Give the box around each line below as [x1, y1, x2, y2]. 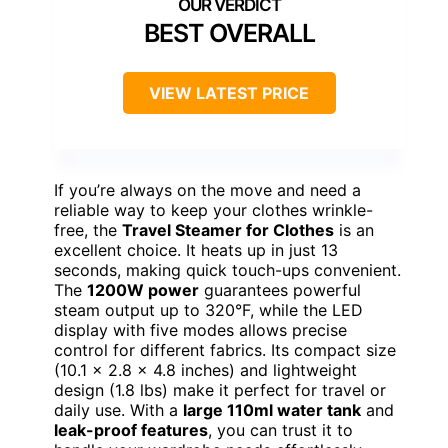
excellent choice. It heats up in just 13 [54, 239, 338, 260]
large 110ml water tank [183, 399, 361, 420]
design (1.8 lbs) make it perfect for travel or [54, 379, 386, 400]
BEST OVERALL [143, 17, 315, 48]
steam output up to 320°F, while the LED [54, 299, 363, 320]
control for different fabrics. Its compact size [54, 339, 396, 360]
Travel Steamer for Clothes [122, 219, 334, 240]
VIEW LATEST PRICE [149, 82, 309, 103]
